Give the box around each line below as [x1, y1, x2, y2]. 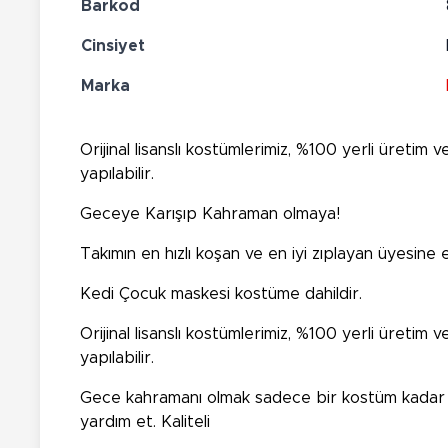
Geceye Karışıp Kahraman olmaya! [80, 205, 340, 222]
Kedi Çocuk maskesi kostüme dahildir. [80, 285, 362, 302]
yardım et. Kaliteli [80, 413, 210, 430]
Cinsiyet [81, 37, 145, 54]
